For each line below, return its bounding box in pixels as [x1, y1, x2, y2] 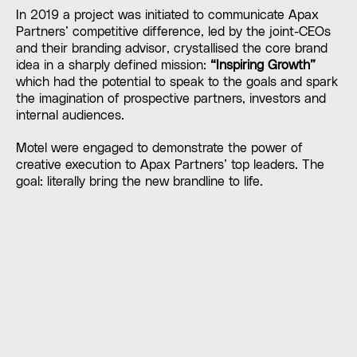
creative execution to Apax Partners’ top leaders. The [15, 159, 324, 172]
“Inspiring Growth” [210, 58, 316, 72]
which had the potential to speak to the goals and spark [15, 75, 338, 88]
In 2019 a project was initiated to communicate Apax [15, 8, 319, 22]
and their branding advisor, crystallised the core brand [15, 41, 328, 55]
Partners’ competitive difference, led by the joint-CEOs [15, 25, 331, 38]
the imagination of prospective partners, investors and [15, 92, 326, 105]
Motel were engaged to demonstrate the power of [15, 142, 303, 155]
